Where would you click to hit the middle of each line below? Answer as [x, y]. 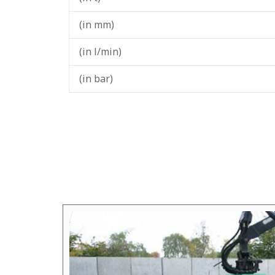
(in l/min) [100, 52]
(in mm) [97, 25]
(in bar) [96, 79]
